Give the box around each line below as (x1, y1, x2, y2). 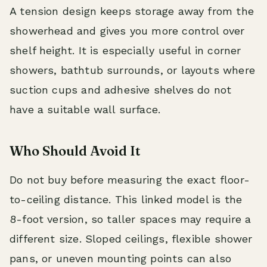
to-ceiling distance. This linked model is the (10, 193, 243, 206)
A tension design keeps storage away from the (10, 5, 254, 18)
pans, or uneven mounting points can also (10, 252, 232, 265)
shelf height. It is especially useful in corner (10, 44, 241, 57)
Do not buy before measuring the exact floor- (10, 173, 250, 187)
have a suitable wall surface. (10, 103, 161, 116)
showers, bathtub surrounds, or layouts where (10, 64, 255, 77)
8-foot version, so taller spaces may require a (10, 213, 252, 226)
